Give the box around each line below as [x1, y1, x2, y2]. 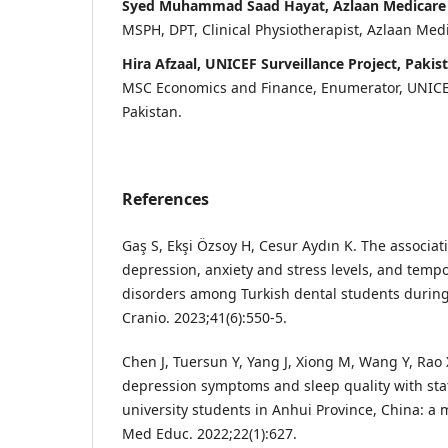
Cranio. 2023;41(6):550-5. [122, 307, 287, 327]
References [122, 187, 209, 210]
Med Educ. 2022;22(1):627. [122, 424, 297, 443]
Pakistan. [122, 101, 182, 121]
